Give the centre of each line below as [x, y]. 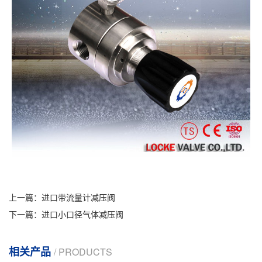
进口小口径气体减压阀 [82, 214]
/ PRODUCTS [83, 252]
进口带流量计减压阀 [78, 197]
